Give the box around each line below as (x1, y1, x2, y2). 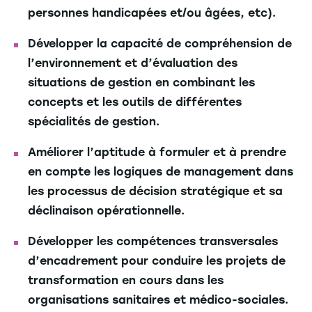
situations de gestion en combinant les (28, 76, 255, 90)
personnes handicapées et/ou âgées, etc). (28, 6, 276, 20)
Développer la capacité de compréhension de (28, 37, 292, 51)
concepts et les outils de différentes (28, 95, 242, 109)
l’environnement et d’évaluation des (28, 56, 237, 70)
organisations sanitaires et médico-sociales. (28, 293, 288, 307)
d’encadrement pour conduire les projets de (28, 254, 286, 268)
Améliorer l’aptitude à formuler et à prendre (28, 146, 286, 159)
